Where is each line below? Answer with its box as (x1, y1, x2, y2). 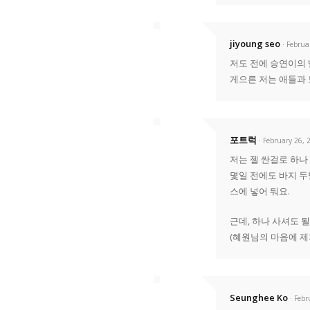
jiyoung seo (230, 37, 280, 50)
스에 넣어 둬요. (230, 184, 290, 197)
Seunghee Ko (230, 291, 288, 304)
